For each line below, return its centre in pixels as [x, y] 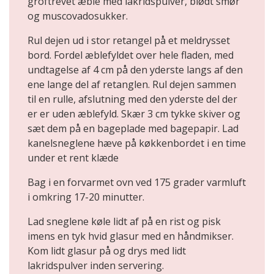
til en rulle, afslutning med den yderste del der [132, 99]
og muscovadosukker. [78, 16]
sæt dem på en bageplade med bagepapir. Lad [133, 129]
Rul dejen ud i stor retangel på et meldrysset [129, 41]
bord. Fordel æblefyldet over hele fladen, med [131, 55]
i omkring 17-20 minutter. [86, 197]
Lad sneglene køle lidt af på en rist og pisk [124, 222]
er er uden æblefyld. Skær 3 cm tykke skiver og [134, 114]
